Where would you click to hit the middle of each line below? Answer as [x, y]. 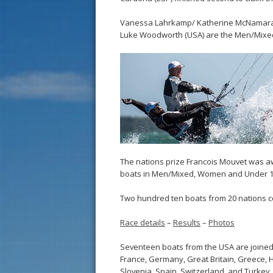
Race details [143, 222]
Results [187, 222]
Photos [222, 222]
